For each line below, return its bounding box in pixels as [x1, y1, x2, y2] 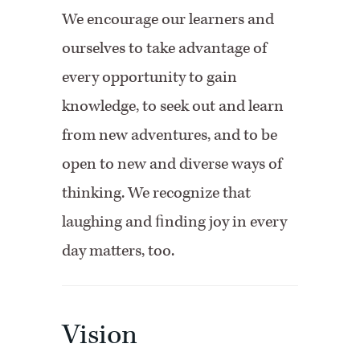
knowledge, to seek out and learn [62, 96, 284, 117]
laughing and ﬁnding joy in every [62, 211, 288, 232]
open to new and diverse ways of [62, 153, 283, 174]
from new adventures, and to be [62, 125, 278, 145]
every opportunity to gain [62, 67, 238, 88]
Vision [62, 317, 138, 353]
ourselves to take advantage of [62, 38, 268, 59]
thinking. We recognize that [62, 182, 252, 203]
